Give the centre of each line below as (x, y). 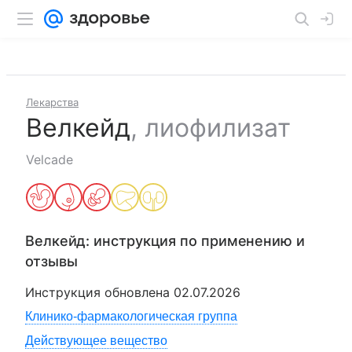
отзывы (51, 261)
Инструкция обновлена (99, 292)
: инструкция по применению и (195, 241)
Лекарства (52, 102)
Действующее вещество (96, 341)
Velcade (49, 159)
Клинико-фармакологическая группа (131, 316)
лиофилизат (218, 128)
